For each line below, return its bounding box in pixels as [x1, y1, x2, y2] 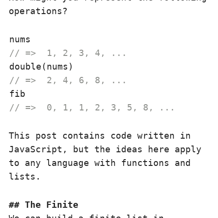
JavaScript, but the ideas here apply [9, 144, 201, 154]
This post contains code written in [9, 130, 191, 141]
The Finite [25, 200, 78, 210]
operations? [9, 6, 68, 16]
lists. [9, 171, 41, 182]
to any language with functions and [9, 158, 191, 168]
